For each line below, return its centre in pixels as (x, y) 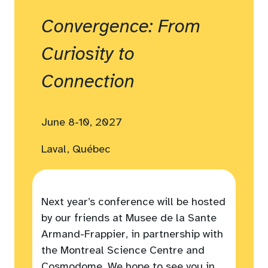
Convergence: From (121, 28)
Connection (88, 83)
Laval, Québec (76, 150)
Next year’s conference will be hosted (133, 202)
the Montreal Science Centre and (123, 251)
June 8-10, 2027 (82, 123)
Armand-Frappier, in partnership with (132, 235)
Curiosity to (88, 55)
